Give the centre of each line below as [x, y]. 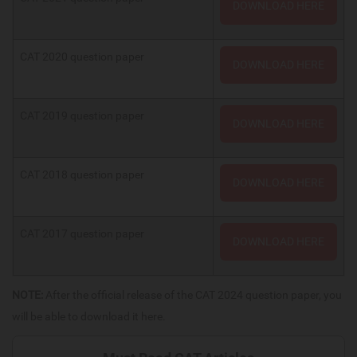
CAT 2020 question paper [82, 56]
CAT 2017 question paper [82, 233]
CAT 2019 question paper [82, 115]
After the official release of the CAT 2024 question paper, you [192, 294]
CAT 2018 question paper [82, 174]
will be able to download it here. [89, 316]
